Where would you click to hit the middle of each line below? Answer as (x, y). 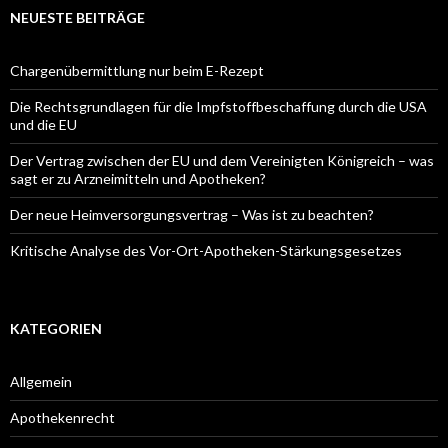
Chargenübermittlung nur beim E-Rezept (137, 70)
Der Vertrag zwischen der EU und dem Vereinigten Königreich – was (222, 160)
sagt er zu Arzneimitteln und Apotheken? (138, 178)
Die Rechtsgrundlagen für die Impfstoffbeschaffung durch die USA (218, 106)
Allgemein (41, 381)
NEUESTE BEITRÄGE (77, 17)
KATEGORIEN (56, 328)
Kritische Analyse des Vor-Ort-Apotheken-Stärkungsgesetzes (206, 250)
